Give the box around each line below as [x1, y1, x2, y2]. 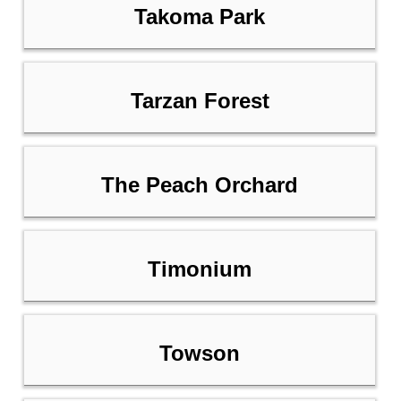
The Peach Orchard [101, 173, 298, 198]
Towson [159, 341, 240, 366]
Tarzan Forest [130, 89, 269, 114]
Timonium [148, 257, 252, 282]
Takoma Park [134, 4, 265, 30]
